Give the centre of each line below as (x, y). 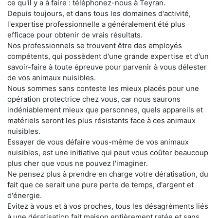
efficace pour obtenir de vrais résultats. (75, 35)
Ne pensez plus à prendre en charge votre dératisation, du (108, 174)
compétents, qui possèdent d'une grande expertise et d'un (108, 56)
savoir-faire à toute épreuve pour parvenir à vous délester (107, 67)
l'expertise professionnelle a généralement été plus (96, 24)
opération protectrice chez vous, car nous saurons (94, 99)
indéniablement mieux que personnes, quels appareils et (105, 110)
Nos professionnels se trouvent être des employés (95, 46)
